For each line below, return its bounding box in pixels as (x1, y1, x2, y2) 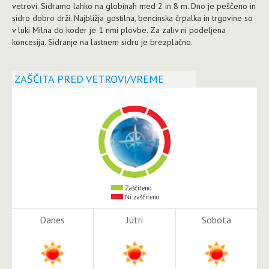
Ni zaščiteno (122, 192, 159, 201)
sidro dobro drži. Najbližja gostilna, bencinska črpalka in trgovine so (12, 12, 253, 23)
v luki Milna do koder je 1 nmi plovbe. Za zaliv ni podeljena (12, 24, 226, 35)
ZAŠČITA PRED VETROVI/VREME (14, 71, 164, 86)
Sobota (202, 213, 232, 226)
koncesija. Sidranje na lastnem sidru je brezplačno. (12, 36, 193, 47)
